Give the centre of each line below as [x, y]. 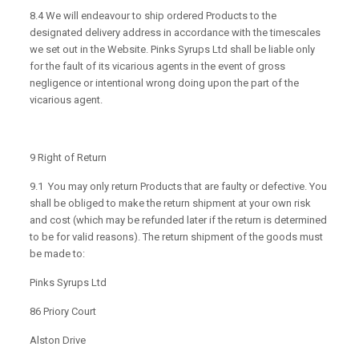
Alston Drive [58, 341]
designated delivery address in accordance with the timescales [175, 33]
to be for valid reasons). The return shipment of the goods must [177, 237]
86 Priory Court [63, 312]
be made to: [58, 254]
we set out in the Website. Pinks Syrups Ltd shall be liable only [173, 50]
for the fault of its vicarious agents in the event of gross [158, 67]
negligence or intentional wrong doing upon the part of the [165, 83]
